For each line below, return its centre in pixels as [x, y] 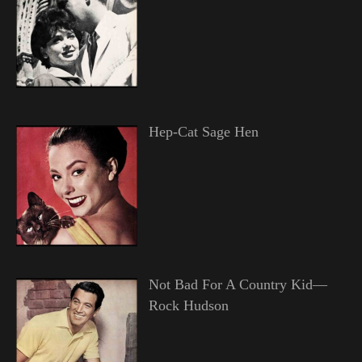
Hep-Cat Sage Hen [203, 131]
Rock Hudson [188, 305]
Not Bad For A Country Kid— [238, 284]
